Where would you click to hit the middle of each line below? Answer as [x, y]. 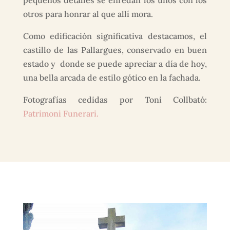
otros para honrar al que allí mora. [88, 14]
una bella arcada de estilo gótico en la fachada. [112, 78]
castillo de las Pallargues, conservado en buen [115, 50]
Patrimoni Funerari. [61, 113]
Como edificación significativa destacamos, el [115, 36]
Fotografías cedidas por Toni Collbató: [115, 100]
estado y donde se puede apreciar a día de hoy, [115, 64]
